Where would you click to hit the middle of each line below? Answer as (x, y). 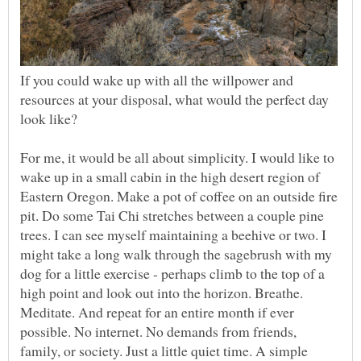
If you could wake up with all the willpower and (157, 80)
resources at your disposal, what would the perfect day (174, 100)
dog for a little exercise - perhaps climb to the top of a (172, 274)
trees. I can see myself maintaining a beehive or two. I (173, 235)
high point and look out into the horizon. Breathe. (162, 293)
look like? (49, 119)
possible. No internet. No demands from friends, (158, 332)
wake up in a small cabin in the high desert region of (170, 177)
